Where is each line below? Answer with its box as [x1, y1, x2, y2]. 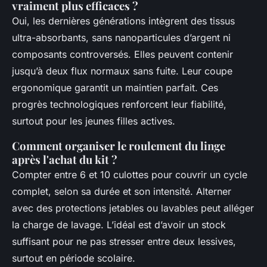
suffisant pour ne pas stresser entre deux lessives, [12, 235, 236, 247]
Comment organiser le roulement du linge [12, 138, 225, 153]
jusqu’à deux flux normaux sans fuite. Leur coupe [12, 64, 232, 77]
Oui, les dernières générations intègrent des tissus [12, 14, 235, 27]
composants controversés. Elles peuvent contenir [12, 48, 233, 60]
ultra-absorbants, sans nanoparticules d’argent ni [12, 31, 231, 44]
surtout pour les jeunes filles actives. [12, 114, 175, 127]
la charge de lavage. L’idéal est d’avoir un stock [12, 218, 226, 231]
